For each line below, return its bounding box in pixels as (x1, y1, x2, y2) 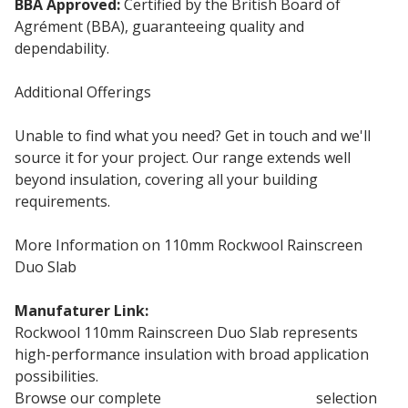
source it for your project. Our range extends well (15, 147, 351, 168)
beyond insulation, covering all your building (15, 168, 318, 189)
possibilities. (15, 365, 98, 386)
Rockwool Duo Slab (152, 300, 289, 321)
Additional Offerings (15, 81, 151, 102)
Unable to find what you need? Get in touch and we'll (15, 125, 371, 146)
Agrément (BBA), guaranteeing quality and (15, 15, 304, 36)
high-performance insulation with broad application (15, 343, 369, 364)
